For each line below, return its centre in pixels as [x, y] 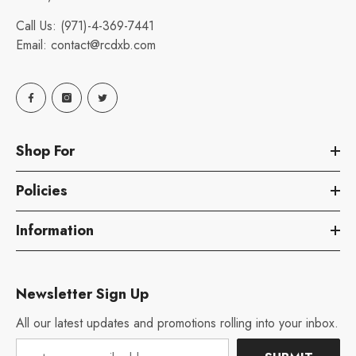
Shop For [45, 151]
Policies [42, 190]
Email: [33, 44]
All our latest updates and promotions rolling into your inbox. [177, 323]
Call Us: [38, 25]
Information [55, 230]
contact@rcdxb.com [103, 44]
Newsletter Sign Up [82, 294]
